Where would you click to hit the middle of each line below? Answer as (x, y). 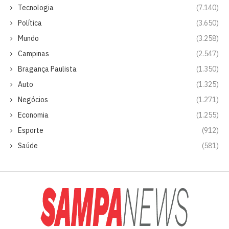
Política (30, 23)
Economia (33, 115)
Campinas (33, 53)
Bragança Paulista (47, 69)
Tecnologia (36, 7)
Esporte (31, 130)
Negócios (33, 99)
